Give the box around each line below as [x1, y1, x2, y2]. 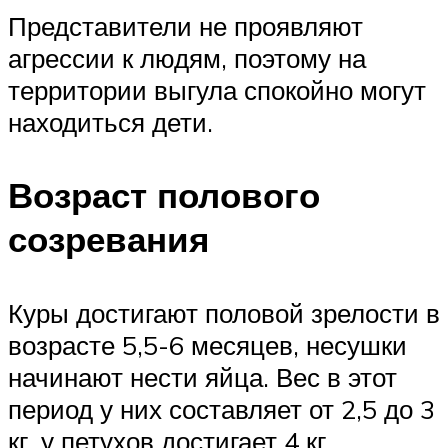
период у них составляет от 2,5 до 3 [8, 392, 435, 425]
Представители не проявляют [8, 10, 363, 43]
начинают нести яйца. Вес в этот [8, 360, 397, 393]
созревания [8, 217, 209, 262]
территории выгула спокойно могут [8, 74, 426, 107]
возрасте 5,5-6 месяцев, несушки [8, 328, 407, 361]
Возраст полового [8, 173, 320, 218]
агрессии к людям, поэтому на [8, 42, 366, 75]
